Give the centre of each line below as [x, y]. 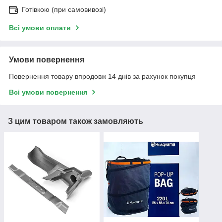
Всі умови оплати [40, 28]
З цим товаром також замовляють [76, 121]
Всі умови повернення [48, 92]
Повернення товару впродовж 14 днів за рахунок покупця [102, 76]
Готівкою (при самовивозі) [64, 9]
